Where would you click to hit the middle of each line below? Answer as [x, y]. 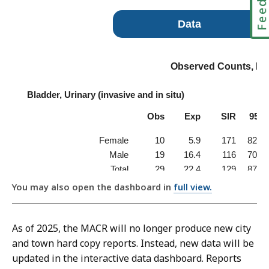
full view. [193, 187]
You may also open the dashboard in [93, 187]
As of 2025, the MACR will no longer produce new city [131, 228]
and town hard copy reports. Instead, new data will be [133, 243]
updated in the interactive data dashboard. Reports [127, 258]
